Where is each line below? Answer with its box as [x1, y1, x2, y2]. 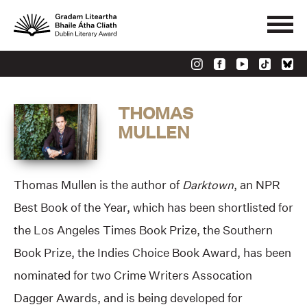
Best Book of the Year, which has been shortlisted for [14, 199, 293, 214]
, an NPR [234, 177, 280, 192]
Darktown [182, 177, 234, 192]
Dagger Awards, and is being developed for [14, 290, 243, 305]
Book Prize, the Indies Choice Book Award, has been [14, 245, 291, 260]
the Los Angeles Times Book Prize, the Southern [14, 222, 273, 237]
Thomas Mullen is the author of [14, 177, 182, 192]
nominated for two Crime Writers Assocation [14, 267, 252, 282]
